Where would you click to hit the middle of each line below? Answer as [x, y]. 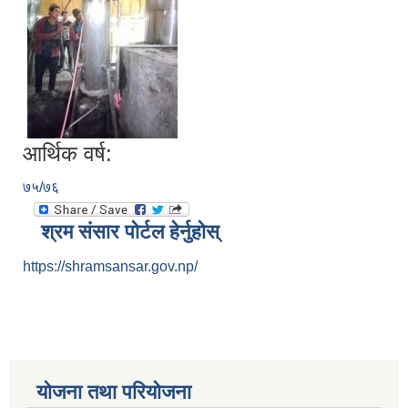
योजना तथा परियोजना [114, 393]
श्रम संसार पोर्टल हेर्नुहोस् [130, 232]
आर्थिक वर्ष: [67, 154]
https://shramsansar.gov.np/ [110, 267]
